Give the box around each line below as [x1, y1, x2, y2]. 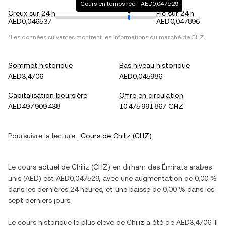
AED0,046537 [8, 17, 51, 25]
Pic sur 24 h [156, 9, 194, 17]
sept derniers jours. [8, 196, 72, 204]
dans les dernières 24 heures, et [8, 185, 115, 193]
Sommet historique [8, 61, 73, 69]
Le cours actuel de [8, 163, 72, 171]
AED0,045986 [119, 72, 162, 80]
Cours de [81, 132, 113, 140]
